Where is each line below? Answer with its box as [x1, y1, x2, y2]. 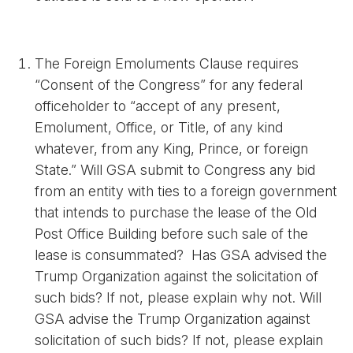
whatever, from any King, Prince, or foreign [35, 140, 308, 157]
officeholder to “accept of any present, [35, 98, 281, 114]
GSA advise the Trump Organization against [35, 310, 310, 327]
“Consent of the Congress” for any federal [35, 76, 303, 93]
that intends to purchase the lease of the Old [35, 204, 317, 221]
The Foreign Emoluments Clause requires [35, 55, 299, 72]
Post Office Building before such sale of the [35, 225, 308, 242]
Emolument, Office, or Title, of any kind [35, 119, 283, 136]
